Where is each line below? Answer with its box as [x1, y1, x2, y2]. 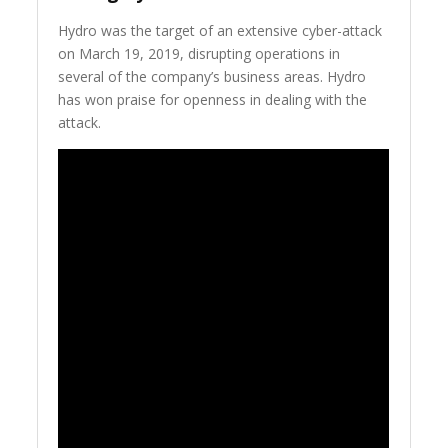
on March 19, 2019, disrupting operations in [58, 44, 341, 64]
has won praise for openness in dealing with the [58, 90, 368, 110]
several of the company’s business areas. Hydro [58, 67, 367, 87]
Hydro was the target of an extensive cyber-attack [58, 21, 383, 41]
